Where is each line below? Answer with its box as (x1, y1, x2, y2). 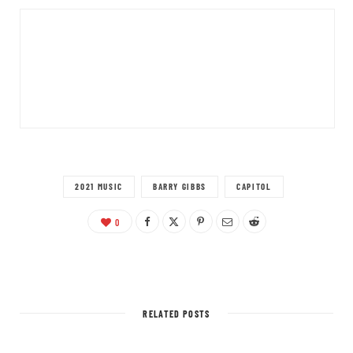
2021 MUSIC (75, 180, 123, 191)
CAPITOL (236, 180, 272, 191)
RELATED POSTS (143, 307, 210, 319)
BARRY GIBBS (152, 180, 207, 191)
